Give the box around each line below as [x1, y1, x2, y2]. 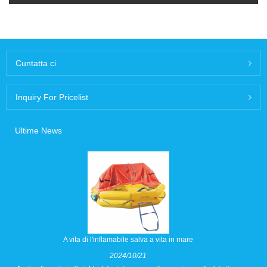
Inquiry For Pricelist [15, 92, 88, 103]
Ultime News [15, 126, 62, 136]
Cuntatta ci [15, 58, 56, 69]
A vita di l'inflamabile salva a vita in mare [63, 235, 194, 244]
